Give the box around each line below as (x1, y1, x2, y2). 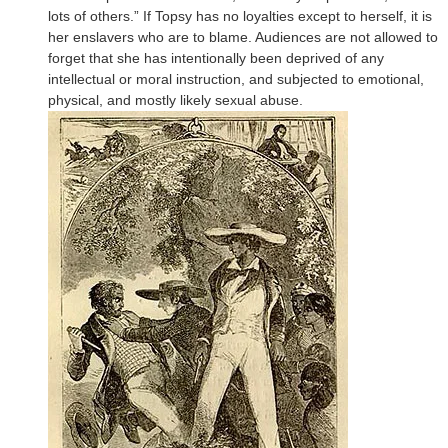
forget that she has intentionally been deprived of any (48, 49, 384, 66)
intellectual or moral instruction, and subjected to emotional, (48, 70, 424, 87)
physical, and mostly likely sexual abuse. (48, 91, 303, 108)
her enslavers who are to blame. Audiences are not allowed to (48, 28, 438, 45)
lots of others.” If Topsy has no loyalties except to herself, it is (48, 7, 432, 24)
